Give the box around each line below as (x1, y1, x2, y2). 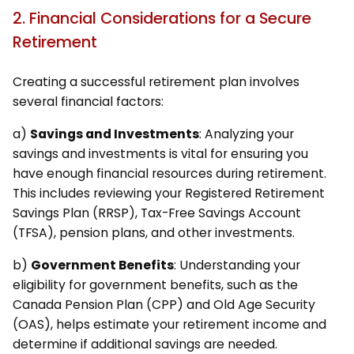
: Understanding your (173, 255, 300, 274)
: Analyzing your (198, 125, 294, 144)
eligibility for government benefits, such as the (12, 275, 298, 294)
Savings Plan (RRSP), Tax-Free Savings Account (12, 204, 301, 223)
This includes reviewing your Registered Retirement (12, 184, 325, 203)
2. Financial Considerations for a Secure (12, 6, 311, 29)
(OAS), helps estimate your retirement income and (12, 314, 326, 333)
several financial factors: (12, 92, 164, 111)
